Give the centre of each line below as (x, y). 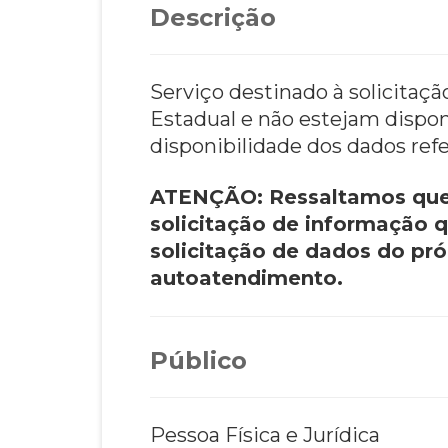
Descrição (213, 17)
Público (198, 360)
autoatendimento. (246, 277)
